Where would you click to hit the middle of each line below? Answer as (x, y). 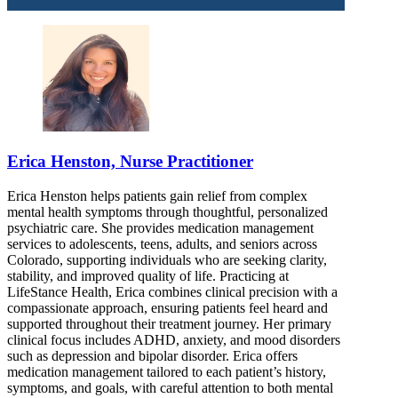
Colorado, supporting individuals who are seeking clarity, (167, 259)
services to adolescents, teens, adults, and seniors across (162, 243)
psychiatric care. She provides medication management (160, 227)
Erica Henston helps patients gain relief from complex (157, 195)
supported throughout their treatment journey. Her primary (169, 323)
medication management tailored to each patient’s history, (167, 371)
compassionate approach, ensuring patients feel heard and (167, 307)
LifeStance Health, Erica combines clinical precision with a (172, 291)
